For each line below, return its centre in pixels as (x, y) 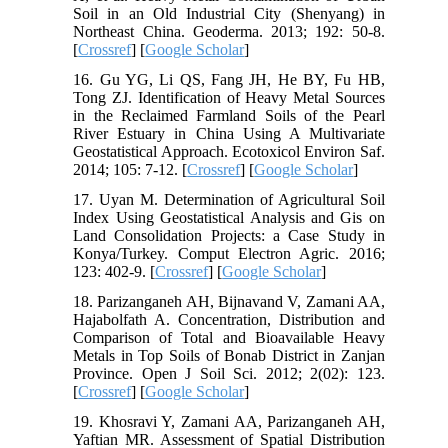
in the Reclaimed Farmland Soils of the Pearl (229, 116)
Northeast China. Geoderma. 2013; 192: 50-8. (229, 32)
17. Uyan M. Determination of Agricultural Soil (229, 200)
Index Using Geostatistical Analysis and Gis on (229, 218)
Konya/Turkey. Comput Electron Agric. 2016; (229, 254)
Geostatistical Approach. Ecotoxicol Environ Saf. (229, 152)
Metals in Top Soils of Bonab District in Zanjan (229, 356)
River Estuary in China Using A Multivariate (229, 134)
